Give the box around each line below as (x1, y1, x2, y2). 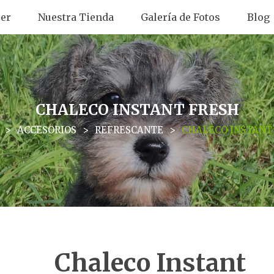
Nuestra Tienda (38, 11, 114, 23)
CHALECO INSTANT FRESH (35, 100, 239, 119)
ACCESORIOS (17, 124, 76, 136)
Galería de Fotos (141, 11, 220, 23)
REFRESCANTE (94, 124, 163, 136)
